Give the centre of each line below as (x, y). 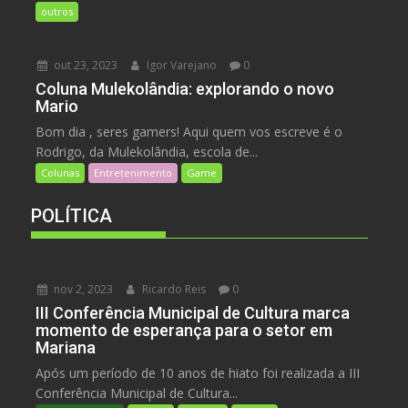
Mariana (66, 347)
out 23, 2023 (85, 65)
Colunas (61, 172)
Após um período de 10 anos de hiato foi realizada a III (198, 372)
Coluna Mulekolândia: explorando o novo (185, 88)
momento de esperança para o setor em (184, 330)
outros (57, 11)
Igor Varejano (181, 65)
